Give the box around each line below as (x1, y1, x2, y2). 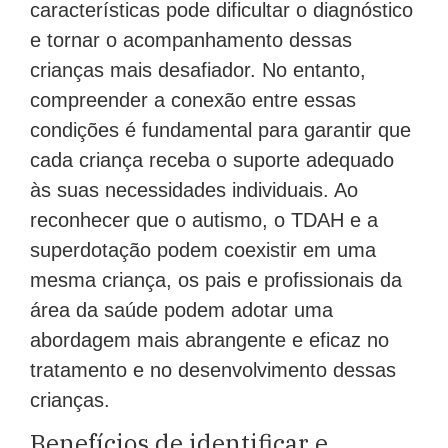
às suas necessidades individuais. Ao (30, 178, 358, 201)
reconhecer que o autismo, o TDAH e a (30, 208, 378, 231)
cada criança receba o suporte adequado (30, 148, 394, 171)
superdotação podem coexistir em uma (30, 238, 376, 261)
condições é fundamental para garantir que (30, 118, 411, 141)
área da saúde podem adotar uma (30, 298, 333, 321)
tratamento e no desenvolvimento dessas (30, 358, 396, 381)
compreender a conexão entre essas (30, 88, 356, 111)
